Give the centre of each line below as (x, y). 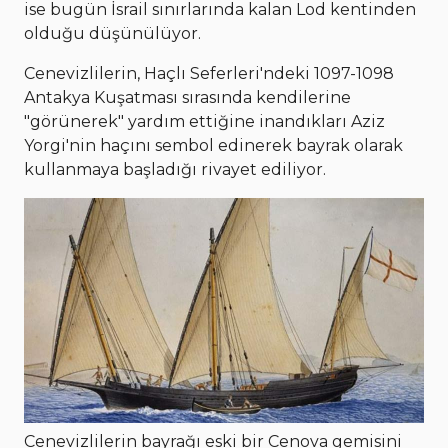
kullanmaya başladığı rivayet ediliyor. (175, 169)
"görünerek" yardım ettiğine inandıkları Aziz (204, 121)
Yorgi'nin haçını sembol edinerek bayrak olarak (213, 145)
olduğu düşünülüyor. (112, 33)
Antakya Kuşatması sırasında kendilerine (187, 97)
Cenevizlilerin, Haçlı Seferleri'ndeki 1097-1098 (209, 73)
